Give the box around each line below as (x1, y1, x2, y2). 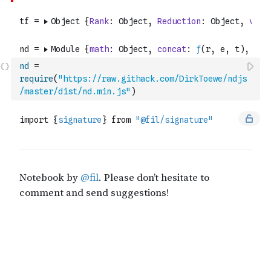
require (19, 74, 53, 83)
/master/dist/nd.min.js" (19, 87, 131, 96)
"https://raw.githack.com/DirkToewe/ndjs (58, 74, 247, 83)
